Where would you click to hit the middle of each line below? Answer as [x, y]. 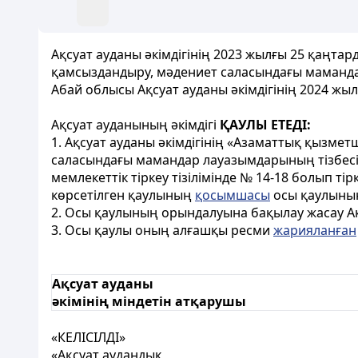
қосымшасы [233, 195]
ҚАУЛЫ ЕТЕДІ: [265, 125]
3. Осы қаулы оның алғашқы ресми [162, 230]
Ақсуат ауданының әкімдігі [135, 125]
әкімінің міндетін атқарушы [149, 301]
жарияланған [315, 230]
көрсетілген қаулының [123, 195]
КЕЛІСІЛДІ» [91, 337]
